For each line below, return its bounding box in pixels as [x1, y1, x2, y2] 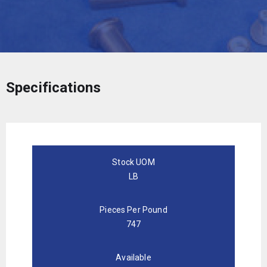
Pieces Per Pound [100, 204, 167, 215]
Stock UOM [112, 157, 155, 167]
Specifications [6, 79, 101, 96]
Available [116, 252, 151, 262]
